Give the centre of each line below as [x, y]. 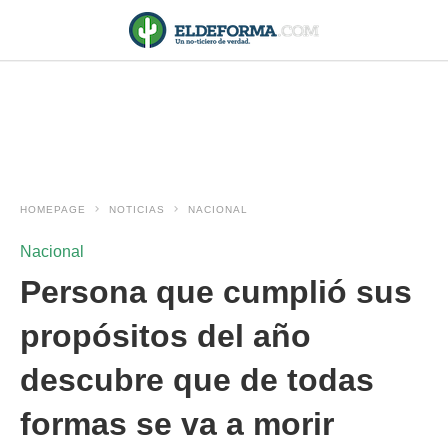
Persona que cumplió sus [216, 292]
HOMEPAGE [53, 209]
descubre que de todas [197, 380]
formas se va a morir [177, 424]
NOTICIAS [137, 209]
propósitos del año [165, 336]
